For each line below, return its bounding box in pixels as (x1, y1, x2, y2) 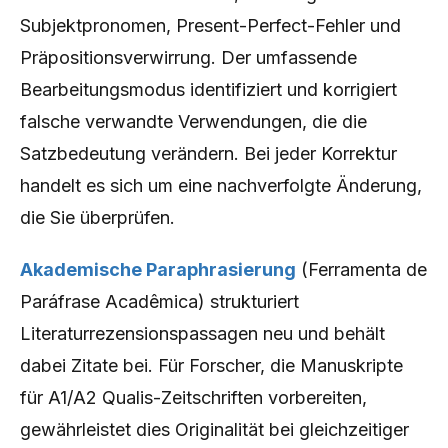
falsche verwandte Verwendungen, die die (20, 111, 367, 132)
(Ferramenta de (296, 259, 427, 280)
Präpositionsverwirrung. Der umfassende (20, 47, 357, 68)
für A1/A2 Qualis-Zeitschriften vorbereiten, (20, 387, 367, 408)
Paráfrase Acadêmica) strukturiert (20, 291, 299, 312)
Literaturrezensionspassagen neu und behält (20, 323, 385, 344)
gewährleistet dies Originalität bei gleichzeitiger (20, 419, 409, 440)
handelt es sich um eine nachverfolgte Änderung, (20, 175, 422, 196)
